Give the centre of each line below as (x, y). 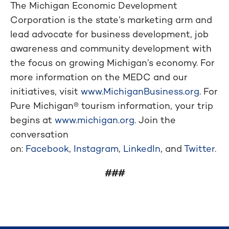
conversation (39, 134)
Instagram (96, 148)
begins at (32, 120)
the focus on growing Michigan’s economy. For (112, 62)
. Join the (155, 120)
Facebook (47, 148)
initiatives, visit (45, 91)
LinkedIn (142, 148)
